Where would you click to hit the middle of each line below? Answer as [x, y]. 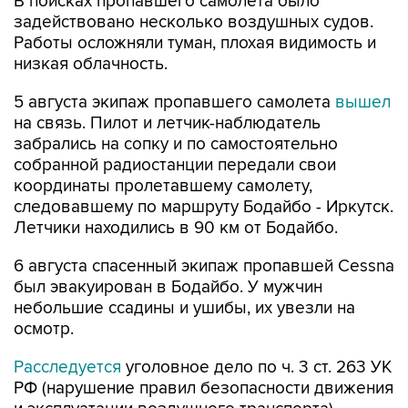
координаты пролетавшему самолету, [163, 187]
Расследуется [67, 368]
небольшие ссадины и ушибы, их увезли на [184, 309]
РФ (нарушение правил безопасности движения [204, 389]
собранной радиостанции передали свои [175, 166]
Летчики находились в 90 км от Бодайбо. [176, 229]
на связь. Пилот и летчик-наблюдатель [167, 124]
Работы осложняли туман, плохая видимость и [195, 44]
